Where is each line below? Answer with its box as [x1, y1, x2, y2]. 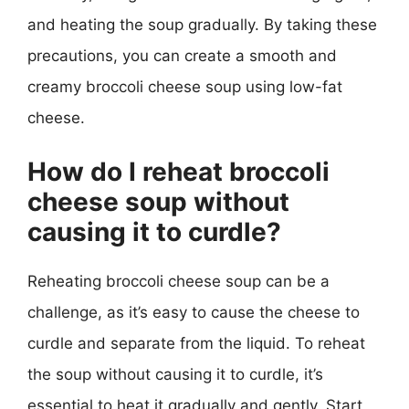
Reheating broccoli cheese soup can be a [27, 271, 330, 290]
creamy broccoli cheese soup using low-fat [27, 78, 342, 96]
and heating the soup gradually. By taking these [27, 16, 377, 34]
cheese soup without [27, 185, 289, 217]
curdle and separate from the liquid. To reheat [27, 333, 365, 352]
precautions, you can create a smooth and [27, 47, 337, 65]
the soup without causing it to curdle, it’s [27, 364, 323, 383]
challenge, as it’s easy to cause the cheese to [27, 302, 360, 321]
